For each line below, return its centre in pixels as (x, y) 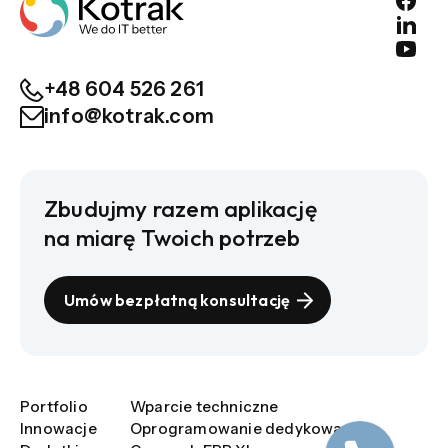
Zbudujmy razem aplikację (180, 208)
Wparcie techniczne (204, 406)
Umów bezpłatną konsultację (177, 300)
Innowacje (58, 428)
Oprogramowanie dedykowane (245, 428)
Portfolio (54, 406)
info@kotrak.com (129, 116)
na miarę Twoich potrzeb (172, 237)
